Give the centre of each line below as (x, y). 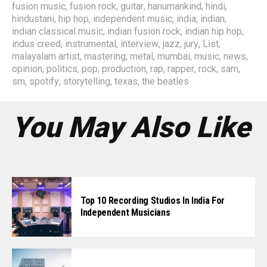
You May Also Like (131, 127)
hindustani (33, 18)
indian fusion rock (144, 31)
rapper (181, 69)
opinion (27, 69)
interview (139, 44)
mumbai (174, 56)
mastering (105, 56)
